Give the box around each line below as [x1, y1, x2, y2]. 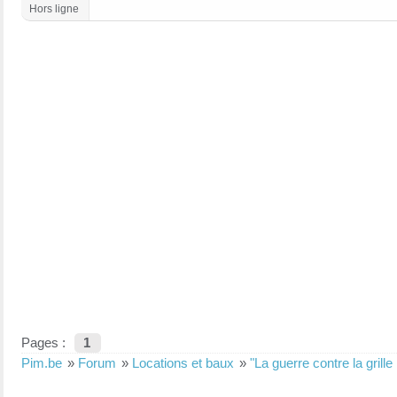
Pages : [21, 334, 66, 350]
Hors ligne [29, 2, 79, 15]
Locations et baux [132, 354, 234, 370]
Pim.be [21, 354, 62, 370]
